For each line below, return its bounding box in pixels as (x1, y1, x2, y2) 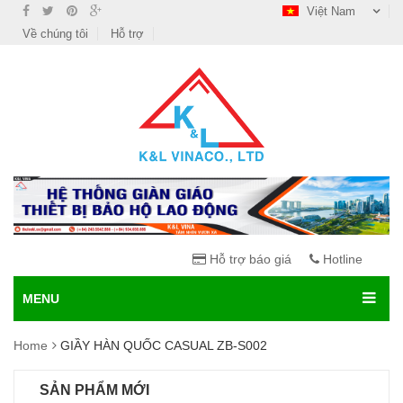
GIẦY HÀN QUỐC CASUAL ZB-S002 (60, 338, 267, 354)
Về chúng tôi (22, 27, 88, 40)
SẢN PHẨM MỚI (40, 382, 149, 399)
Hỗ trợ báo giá (206, 252, 291, 267)
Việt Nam (303, 4, 359, 18)
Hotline (319, 252, 363, 267)
